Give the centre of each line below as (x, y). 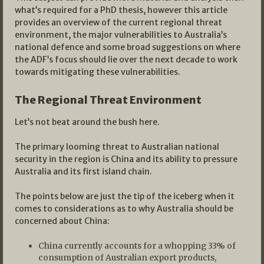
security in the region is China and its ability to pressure (126, 159)
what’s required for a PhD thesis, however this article (121, 10)
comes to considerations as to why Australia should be (124, 208)
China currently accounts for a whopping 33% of (137, 245)
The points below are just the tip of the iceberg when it (125, 196)
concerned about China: (62, 221)
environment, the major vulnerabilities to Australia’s (121, 34)
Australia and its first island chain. (83, 171)
